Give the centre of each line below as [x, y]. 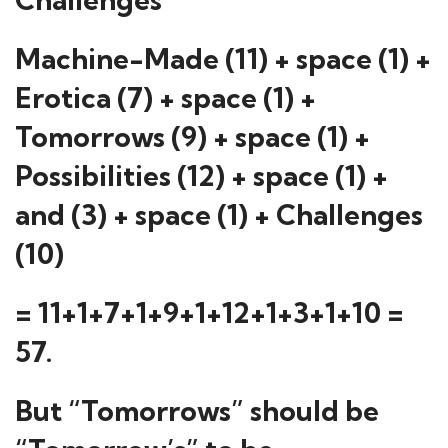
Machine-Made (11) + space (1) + [223, 58]
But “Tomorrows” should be [197, 410]
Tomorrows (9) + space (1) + [192, 136]
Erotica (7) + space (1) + [165, 97]
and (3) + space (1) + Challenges [219, 214]
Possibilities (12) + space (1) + [201, 175]
